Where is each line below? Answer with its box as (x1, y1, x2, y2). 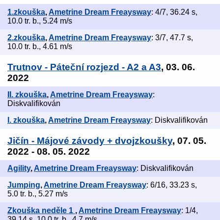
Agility (7, 164, 30, 173)
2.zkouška (7, 33, 45, 42)
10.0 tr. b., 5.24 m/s (7, 17, 72, 26)
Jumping (7, 181, 40, 190)
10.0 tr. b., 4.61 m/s (7, 42, 72, 51)
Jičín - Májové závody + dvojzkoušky (7, 136, 172, 146)
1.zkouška (7, 8, 45, 17)
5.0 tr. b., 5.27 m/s (7, 190, 68, 198)
